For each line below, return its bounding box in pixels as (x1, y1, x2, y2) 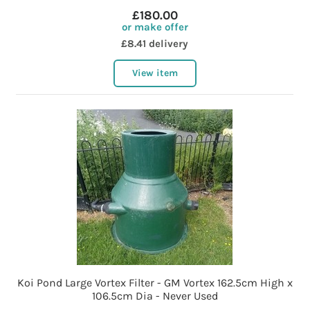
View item (131, 67, 178, 80)
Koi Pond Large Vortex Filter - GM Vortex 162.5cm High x (17, 276, 293, 290)
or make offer (121, 21, 188, 34)
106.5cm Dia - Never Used (91, 289, 218, 303)
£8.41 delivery (121, 37, 189, 51)
